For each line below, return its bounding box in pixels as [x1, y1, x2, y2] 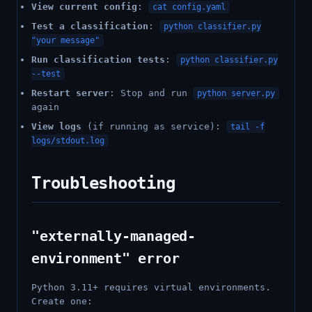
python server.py [197, 88, 275, 98]
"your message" [31, 36, 100, 45]
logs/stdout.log [31, 136, 104, 146]
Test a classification [31, 21, 148, 31]
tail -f [231, 122, 265, 132]
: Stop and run [109, 88, 193, 98]
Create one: [31, 296, 93, 306]
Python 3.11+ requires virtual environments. [31, 282, 271, 292]
